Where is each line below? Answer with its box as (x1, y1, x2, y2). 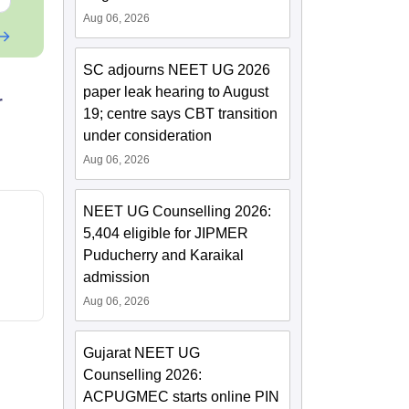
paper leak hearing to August (83, 83, 269, 100)
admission (83, 268, 151, 285)
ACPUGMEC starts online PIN (83, 388, 280, 404)
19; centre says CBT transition (83, 105, 278, 121)
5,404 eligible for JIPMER (83, 225, 249, 241)
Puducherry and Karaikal (83, 246, 245, 263)
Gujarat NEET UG (83, 344, 201, 361)
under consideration (83, 127, 213, 143)
